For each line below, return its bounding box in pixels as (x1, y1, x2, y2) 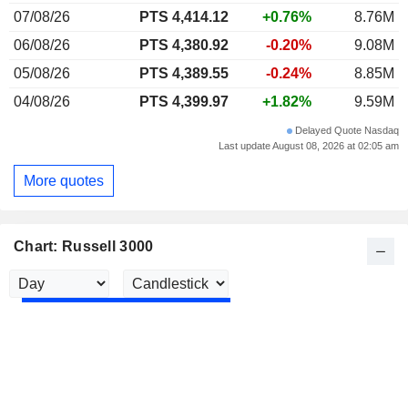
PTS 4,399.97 (139, 94, 229, 109)
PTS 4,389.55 (139, 66, 229, 81)
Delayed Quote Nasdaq (292, 125, 399, 136)
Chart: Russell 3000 (14, 239, 154, 255)
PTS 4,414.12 (139, 9, 229, 25)
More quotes (24, 172, 104, 189)
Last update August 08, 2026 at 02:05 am (219, 140, 399, 151)
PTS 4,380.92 (139, 37, 229, 53)
